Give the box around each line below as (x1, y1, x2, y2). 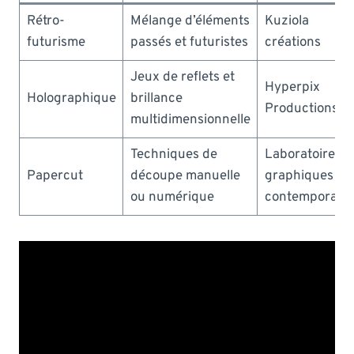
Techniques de (130, 145, 217, 164)
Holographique (26, 89, 116, 107)
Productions (264, 100, 338, 118)
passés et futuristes (130, 33, 248, 51)
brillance (130, 89, 183, 107)
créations (264, 33, 321, 51)
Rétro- (26, 12, 65, 30)
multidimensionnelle (130, 111, 250, 129)
